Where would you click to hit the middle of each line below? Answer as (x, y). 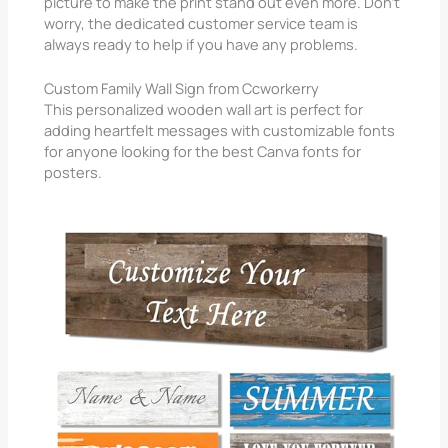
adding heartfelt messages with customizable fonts (220, 130)
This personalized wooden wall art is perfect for (204, 109)
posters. (73, 172)
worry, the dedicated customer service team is (201, 22)
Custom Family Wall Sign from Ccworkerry (182, 88)
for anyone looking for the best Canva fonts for (203, 151)
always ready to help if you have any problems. (201, 43)
